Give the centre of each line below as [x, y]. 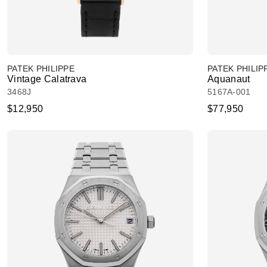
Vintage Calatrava [47, 79]
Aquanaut [229, 79]
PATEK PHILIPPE [41, 69]
